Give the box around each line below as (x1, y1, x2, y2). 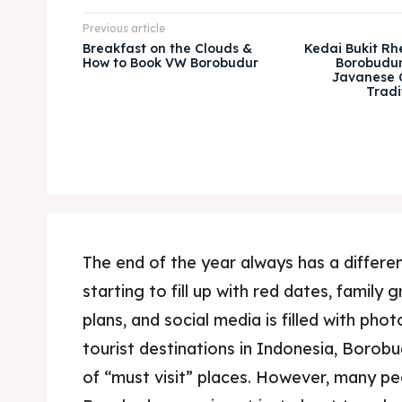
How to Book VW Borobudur (83, 54, 258, 71)
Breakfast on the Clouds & (83, 39, 252, 57)
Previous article (83, 21, 165, 35)
